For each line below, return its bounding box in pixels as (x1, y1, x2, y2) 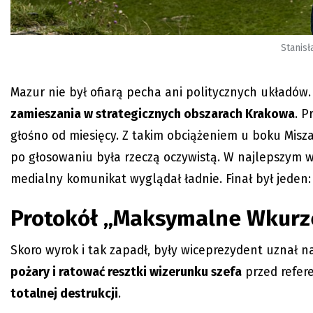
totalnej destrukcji (10, 286, 118, 302)
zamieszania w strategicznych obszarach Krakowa (10, 107, 295, 122)
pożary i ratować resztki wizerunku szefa (10, 265, 242, 280)
